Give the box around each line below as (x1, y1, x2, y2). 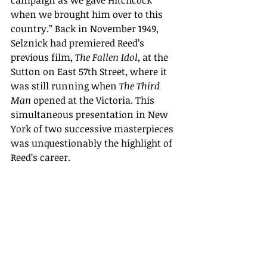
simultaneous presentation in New (11, 108, 170, 122)
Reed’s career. (11, 151, 70, 164)
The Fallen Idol (75, 51, 138, 64)
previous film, (11, 51, 75, 64)
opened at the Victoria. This (31, 94, 157, 107)
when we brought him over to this (11, 8, 165, 21)
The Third (119, 79, 162, 93)
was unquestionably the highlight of (11, 136, 175, 150)
